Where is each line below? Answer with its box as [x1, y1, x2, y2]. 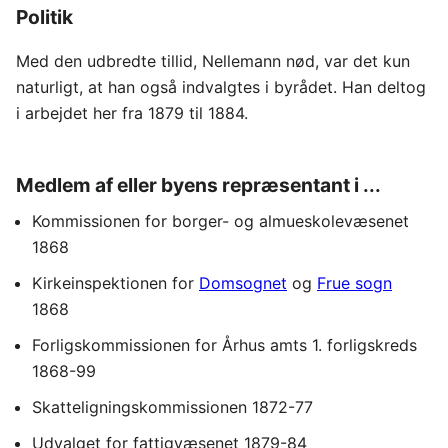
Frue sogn [317, 272, 392, 293]
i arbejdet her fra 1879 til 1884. [16, 102, 248, 123]
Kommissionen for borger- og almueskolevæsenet [32, 210, 409, 231]
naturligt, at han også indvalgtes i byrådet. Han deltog [16, 76, 426, 97]
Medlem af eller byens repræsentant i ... [16, 173, 381, 198]
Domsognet [199, 272, 287, 293]
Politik [16, 5, 73, 30]
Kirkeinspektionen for [32, 272, 199, 293]
